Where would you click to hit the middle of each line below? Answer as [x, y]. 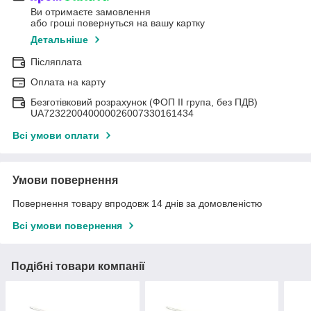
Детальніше [59, 40]
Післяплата [56, 62]
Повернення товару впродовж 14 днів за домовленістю [137, 204]
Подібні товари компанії [78, 267]
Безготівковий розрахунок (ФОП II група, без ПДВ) [144, 102]
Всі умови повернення [67, 226]
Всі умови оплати [56, 136]
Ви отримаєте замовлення [91, 12]
